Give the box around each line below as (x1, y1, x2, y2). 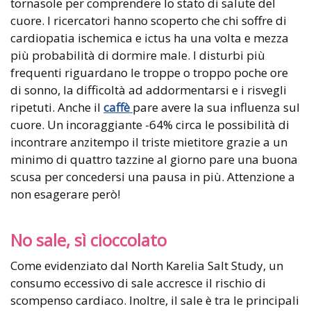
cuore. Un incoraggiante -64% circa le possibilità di (10, 117, 289, 133)
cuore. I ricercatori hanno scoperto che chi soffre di (10, 12, 287, 29)
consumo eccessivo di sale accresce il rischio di (10, 275, 266, 292)
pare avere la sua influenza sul (133, 99, 300, 116)
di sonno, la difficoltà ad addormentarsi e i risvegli (10, 82, 287, 99)
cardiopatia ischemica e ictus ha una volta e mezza (10, 30, 289, 47)
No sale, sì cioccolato (10, 229, 167, 252)
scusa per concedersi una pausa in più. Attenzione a (10, 169, 295, 185)
